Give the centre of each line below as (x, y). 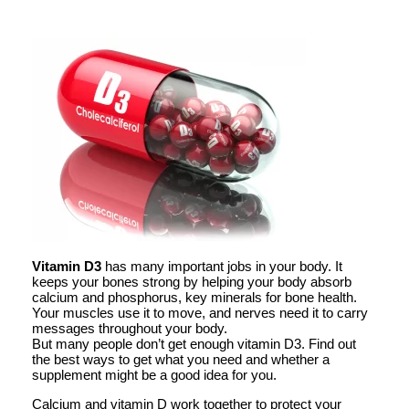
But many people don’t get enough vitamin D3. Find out (194, 343)
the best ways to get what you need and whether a (181, 359)
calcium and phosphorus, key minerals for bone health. (194, 297)
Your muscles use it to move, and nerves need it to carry (200, 312)
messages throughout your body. (130, 328)
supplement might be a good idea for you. (154, 374)
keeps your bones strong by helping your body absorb (192, 281)
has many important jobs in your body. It (222, 266)
